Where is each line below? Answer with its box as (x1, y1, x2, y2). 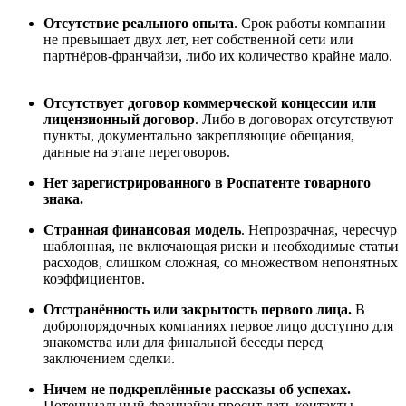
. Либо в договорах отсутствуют (195, 111, 393, 127)
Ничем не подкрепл (43, 382, 170, 397)
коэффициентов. (43, 271, 149, 286)
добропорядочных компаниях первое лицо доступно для (43, 318, 393, 333)
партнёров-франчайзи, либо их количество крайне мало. (43, 48, 396, 63)
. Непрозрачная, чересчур (241, 222, 397, 237)
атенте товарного (257, 175, 371, 190)
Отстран (43, 302, 99, 317)
